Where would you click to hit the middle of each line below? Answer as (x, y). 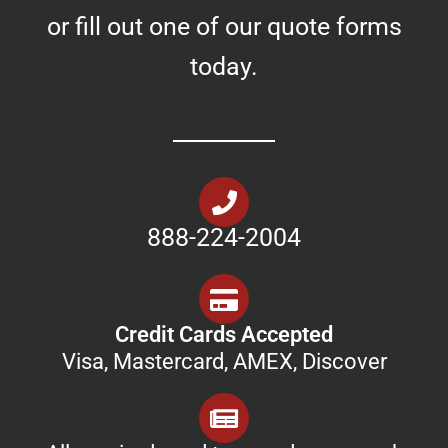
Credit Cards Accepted (224, 335)
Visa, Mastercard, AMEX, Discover (224, 362)
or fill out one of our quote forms (224, 26)
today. (224, 66)
